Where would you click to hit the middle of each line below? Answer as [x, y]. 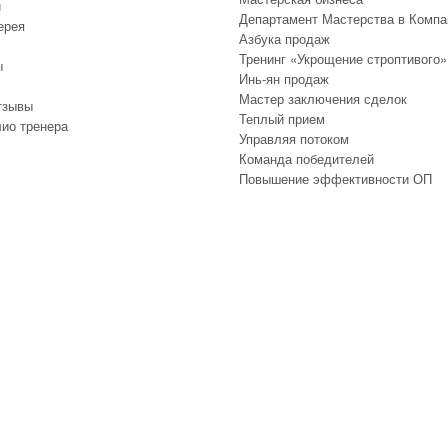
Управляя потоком [294, 138]
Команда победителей [306, 158]
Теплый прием [282, 118]
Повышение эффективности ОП [335, 178]
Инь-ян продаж [284, 78]
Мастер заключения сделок [323, 98]
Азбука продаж [284, 38]
